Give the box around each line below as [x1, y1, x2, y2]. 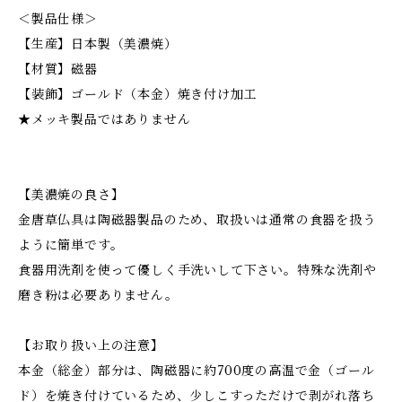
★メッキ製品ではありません [18, 111, 191, 127]
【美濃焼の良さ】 [18, 187, 125, 203]
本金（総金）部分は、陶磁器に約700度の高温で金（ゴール [18, 363, 375, 379]
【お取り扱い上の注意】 [18, 337, 164, 354]
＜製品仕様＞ [18, 11, 98, 27]
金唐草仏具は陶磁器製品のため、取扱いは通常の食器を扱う [18, 212, 376, 228]
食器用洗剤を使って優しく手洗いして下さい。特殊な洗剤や [18, 262, 377, 278]
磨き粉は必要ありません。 [18, 287, 179, 303]
